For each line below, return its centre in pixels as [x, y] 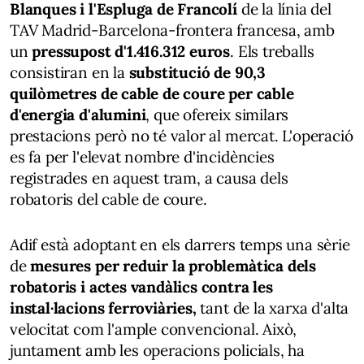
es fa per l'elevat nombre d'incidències [142, 156]
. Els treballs [272, 51]
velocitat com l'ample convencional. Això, [154, 329]
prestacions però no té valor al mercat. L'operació [182, 135]
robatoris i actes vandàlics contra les [141, 286]
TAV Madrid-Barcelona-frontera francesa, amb [172, 30]
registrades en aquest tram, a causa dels [149, 178]
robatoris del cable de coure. [108, 199]
